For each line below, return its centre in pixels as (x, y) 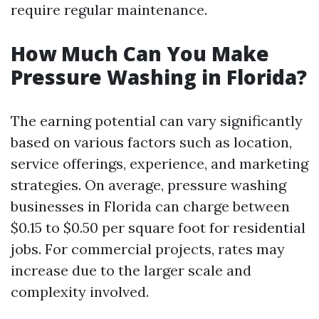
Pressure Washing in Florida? (159, 77)
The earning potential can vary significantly (157, 121)
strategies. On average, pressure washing (148, 185)
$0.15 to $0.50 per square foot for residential (158, 228)
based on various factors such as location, (151, 142)
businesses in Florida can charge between (150, 206)
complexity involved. (80, 292)
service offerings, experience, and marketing (159, 163)
